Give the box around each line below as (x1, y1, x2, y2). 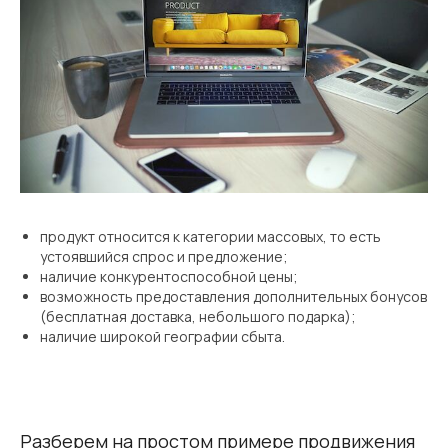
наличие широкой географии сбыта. (40, 326, 285, 346)
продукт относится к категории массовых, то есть (40, 226, 381, 246)
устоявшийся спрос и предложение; (40, 246, 288, 266)
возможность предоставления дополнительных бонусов (40, 286, 427, 306)
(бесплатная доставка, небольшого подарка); (40, 306, 356, 326)
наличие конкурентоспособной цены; (40, 266, 298, 286)
